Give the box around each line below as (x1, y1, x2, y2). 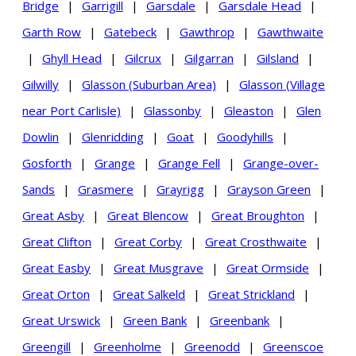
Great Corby (114, 233, 182, 250)
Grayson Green (227, 180, 311, 197)
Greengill (22, 338, 71, 354)
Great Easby (22, 259, 91, 276)
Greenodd (184, 338, 240, 354)
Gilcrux (125, 49, 161, 66)
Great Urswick (22, 311, 100, 328)
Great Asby (22, 207, 84, 223)
